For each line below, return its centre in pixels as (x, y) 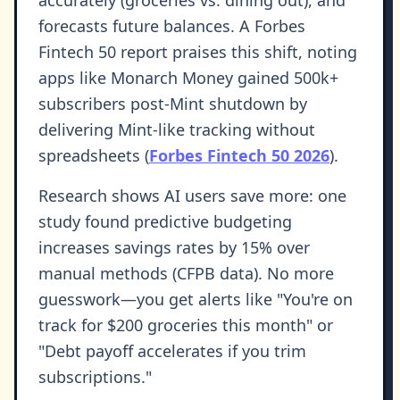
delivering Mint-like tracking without (177, 130)
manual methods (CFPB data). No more (186, 274)
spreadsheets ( (94, 156)
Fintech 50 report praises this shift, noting (198, 52)
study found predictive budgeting (165, 222)
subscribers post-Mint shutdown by (173, 104)
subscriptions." (95, 377)
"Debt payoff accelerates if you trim (172, 351)
